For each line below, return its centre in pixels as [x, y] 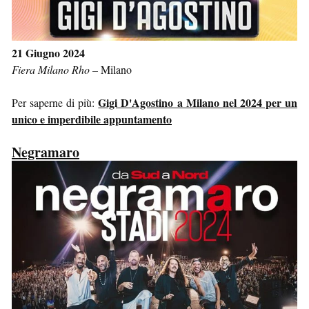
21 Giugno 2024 [48, 53]
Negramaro [46, 152]
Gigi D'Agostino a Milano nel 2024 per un [198, 103]
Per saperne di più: [55, 103]
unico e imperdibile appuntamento [92, 119]
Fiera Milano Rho [51, 70]
